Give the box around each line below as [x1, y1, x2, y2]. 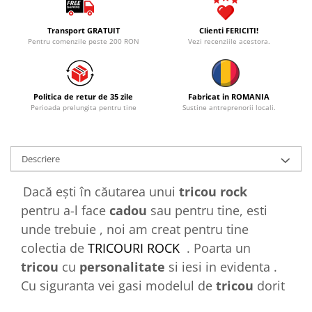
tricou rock [175, 182, 251, 200]
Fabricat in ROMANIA [188, 91, 270, 102]
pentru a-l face [21, 201, 109, 219]
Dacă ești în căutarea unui [23, 182, 175, 200]
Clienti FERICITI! [199, 24, 258, 36]
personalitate [79, 258, 165, 275]
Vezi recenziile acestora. [187, 36, 270, 46]
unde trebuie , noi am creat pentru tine [21, 220, 249, 237]
